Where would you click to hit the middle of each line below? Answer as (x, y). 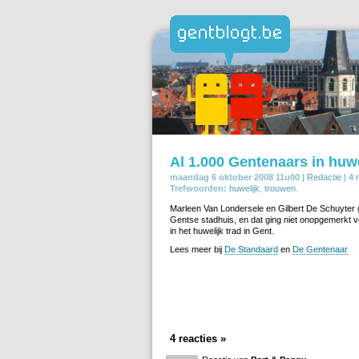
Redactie (324, 177)
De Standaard (251, 249)
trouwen (280, 188)
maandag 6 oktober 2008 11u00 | (237, 177)
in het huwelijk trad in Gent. (222, 230)
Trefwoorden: (198, 188)
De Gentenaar (320, 249)
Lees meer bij (197, 249)
